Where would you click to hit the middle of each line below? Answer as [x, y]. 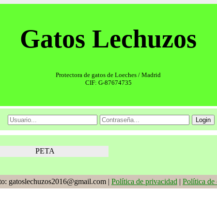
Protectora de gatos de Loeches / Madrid [108, 75]
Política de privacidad [144, 182]
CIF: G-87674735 [108, 83]
